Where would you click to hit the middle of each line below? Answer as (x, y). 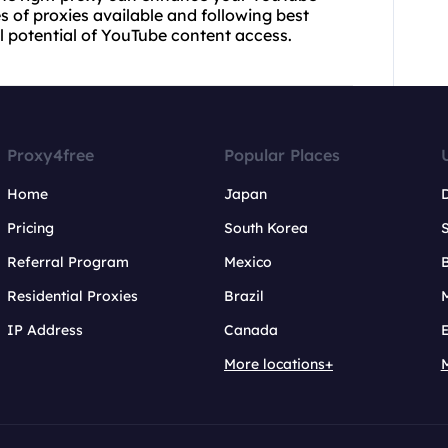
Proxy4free (51, 155)
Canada (250, 330)
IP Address (45, 330)
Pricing (31, 228)
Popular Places (281, 155)
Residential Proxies (73, 296)
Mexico (247, 262)
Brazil (243, 296)
